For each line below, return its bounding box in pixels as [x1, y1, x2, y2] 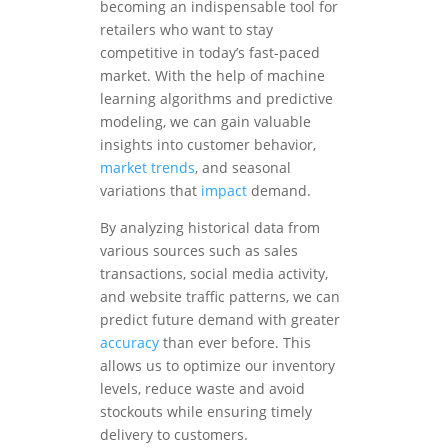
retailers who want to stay [100, 20, 273, 40]
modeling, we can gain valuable [100, 112, 311, 132]
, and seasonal [195, 158, 291, 178]
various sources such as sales [100, 241, 298, 261]
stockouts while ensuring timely [100, 402, 312, 422]
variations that [100, 181, 201, 201]
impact [201, 181, 247, 201]
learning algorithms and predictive [100, 89, 333, 109]
